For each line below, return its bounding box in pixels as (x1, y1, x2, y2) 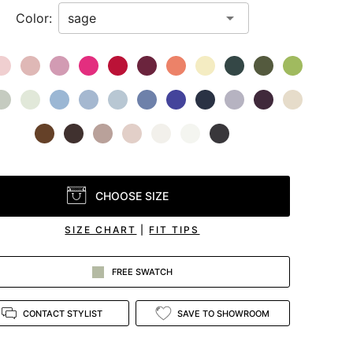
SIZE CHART (65, 223, 137, 236)
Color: (15, 9, 52, 26)
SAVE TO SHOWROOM (176, 307, 269, 319)
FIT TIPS (149, 223, 200, 236)
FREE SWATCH (111, 266, 173, 278)
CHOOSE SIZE (95, 188, 169, 203)
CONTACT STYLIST (22, 307, 102, 319)
